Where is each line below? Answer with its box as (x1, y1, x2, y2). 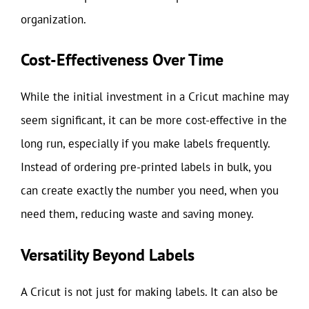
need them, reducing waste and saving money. (21, 206, 254, 221)
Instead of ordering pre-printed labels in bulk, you (21, 159, 272, 175)
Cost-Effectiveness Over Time (21, 49, 223, 70)
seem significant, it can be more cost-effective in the (21, 112, 287, 128)
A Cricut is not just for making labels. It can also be (21, 283, 278, 299)
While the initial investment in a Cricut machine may (21, 89, 288, 104)
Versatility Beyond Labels (21, 243, 195, 266)
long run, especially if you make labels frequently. (21, 136, 270, 151)
